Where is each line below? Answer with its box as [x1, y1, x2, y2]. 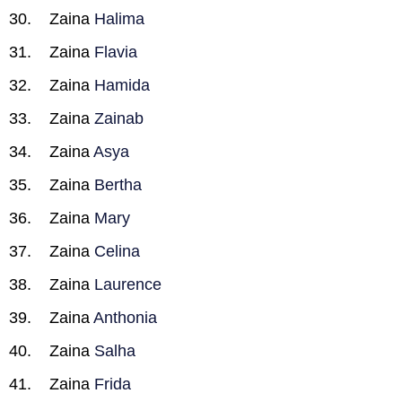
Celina [94, 242, 140, 260]
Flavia [94, 43, 137, 61]
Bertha [94, 176, 142, 194]
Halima [94, 10, 144, 28]
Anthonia [93, 309, 157, 327]
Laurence [94, 275, 162, 293]
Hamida [94, 76, 150, 94]
